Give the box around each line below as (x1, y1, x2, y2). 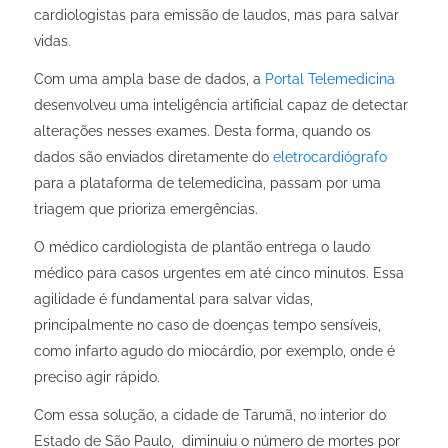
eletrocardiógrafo (272, 148, 387, 165)
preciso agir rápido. (33, 368, 160, 385)
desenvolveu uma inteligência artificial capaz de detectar (33, 96, 408, 113)
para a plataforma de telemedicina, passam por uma (33, 174, 381, 191)
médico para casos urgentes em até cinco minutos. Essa (33, 264, 404, 281)
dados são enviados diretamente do (33, 148, 273, 165)
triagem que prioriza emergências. (33, 200, 258, 217)
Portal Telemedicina (264, 70, 395, 87)
